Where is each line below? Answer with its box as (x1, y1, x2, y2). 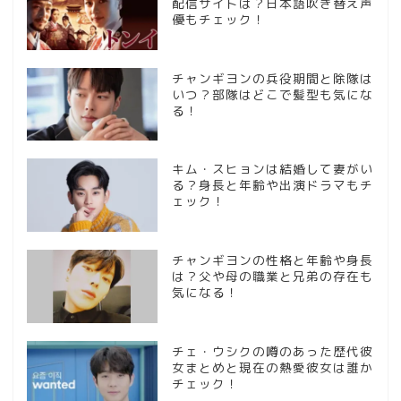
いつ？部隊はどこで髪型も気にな (171, 85, 373, 103)
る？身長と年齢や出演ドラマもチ (171, 176, 373, 194)
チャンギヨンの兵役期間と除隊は (171, 69, 373, 87)
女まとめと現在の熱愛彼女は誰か (171, 359, 373, 377)
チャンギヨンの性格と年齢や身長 (171, 252, 373, 269)
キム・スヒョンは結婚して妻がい (171, 160, 373, 178)
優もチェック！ (171, 10, 266, 28)
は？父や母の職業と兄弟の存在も (171, 268, 373, 286)
